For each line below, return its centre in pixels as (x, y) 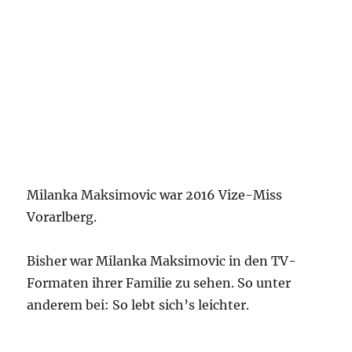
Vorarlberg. (62, 217)
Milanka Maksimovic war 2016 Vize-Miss (155, 195)
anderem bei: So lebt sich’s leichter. (138, 305)
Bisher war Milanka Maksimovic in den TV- (162, 261)
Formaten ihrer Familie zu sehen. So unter (159, 283)
